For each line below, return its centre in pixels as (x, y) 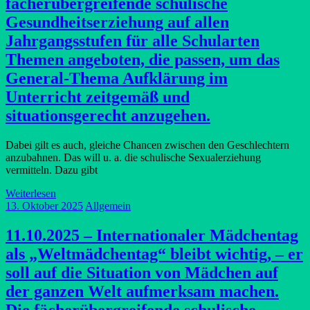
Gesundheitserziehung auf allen (117, 22)
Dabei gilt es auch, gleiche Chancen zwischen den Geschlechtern (147, 145)
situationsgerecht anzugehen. (108, 116)
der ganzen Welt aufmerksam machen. (142, 292)
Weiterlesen (31, 194)
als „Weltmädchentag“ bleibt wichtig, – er (154, 254)
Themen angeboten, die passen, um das (143, 60)
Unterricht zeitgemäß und (98, 97)
